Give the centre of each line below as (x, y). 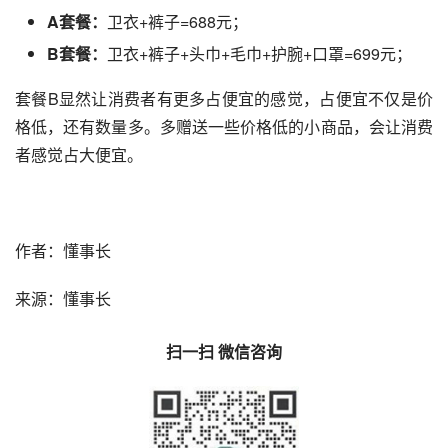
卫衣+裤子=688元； (177, 22)
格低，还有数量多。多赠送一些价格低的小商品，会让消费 (224, 127)
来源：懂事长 (63, 299)
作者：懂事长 (63, 251)
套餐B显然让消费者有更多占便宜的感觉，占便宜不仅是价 (224, 99)
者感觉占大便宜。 (79, 155)
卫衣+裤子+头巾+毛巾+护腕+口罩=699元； (259, 54)
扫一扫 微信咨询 (224, 352)
